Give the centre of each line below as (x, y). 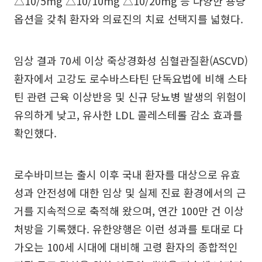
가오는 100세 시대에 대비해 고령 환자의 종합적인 (126, 247)
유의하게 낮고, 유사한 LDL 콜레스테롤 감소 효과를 (128, 115)
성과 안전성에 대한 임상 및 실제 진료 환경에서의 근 (130, 192)
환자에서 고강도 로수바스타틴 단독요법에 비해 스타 (131, 78)
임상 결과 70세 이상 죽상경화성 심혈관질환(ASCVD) (131, 60)
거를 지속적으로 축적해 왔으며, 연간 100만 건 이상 (129, 211)
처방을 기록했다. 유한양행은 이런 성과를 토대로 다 (129, 229)
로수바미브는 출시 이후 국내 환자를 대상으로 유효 (127, 174)
